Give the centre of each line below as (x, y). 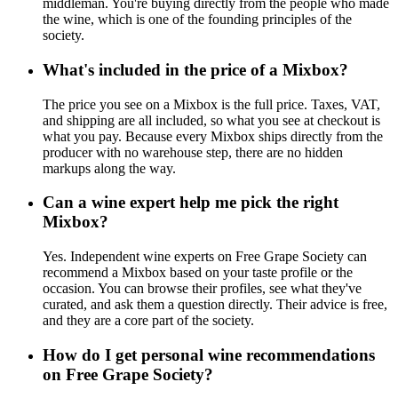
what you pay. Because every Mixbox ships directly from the (213, 136)
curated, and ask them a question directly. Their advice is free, (215, 304)
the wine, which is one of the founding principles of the (197, 20)
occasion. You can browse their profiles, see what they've (202, 288)
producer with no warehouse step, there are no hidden (193, 152)
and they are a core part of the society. (148, 320)
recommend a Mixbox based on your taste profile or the (198, 272)
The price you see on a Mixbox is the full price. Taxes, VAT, (211, 104)
